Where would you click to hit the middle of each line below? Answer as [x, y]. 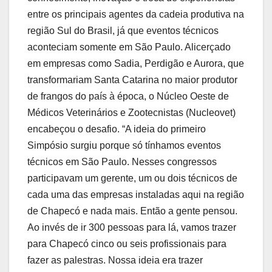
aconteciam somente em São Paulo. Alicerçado [129, 47]
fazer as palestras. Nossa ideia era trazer [115, 260]
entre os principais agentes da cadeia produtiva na [136, 15]
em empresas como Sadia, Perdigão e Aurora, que [136, 64]
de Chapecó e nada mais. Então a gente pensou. [132, 211]
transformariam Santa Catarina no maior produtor [132, 80]
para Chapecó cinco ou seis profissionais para [127, 244]
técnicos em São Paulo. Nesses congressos [122, 162]
